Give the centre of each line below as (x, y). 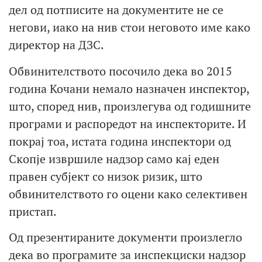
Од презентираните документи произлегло (125, 237)
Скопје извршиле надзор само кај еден (114, 158)
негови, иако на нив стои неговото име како (130, 27)
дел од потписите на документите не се (116, 10)
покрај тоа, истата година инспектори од (120, 141)
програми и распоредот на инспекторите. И (127, 123)
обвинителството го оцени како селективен (128, 194)
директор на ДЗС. (56, 45)
